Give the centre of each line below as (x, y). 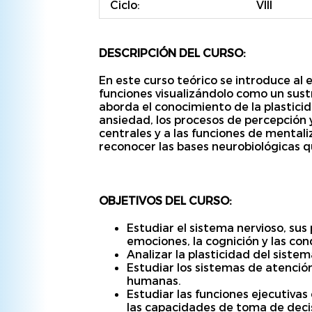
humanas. (154, 280)
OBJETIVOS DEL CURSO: (166, 200)
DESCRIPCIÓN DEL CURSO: (173, 53)
